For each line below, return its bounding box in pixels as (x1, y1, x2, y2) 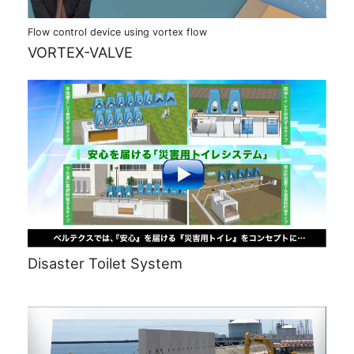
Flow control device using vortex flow (28, 26, 207, 39)
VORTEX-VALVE (28, 43, 133, 62)
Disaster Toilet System (28, 254, 183, 272)
